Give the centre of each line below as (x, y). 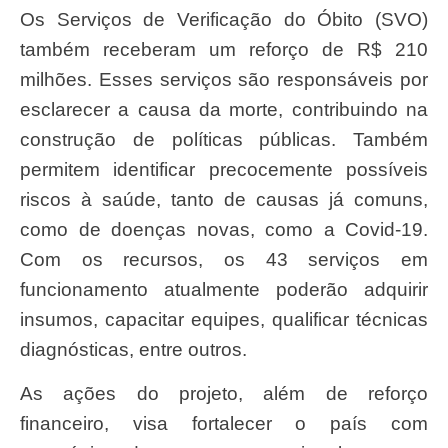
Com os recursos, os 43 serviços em (224, 259)
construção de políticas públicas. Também (224, 139)
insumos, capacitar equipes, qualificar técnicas (224, 319)
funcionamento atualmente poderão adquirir (224, 289)
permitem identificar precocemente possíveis (224, 169)
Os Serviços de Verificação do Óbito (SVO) (27, 19)
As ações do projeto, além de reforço (26, 393)
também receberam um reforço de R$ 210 (224, 49)
